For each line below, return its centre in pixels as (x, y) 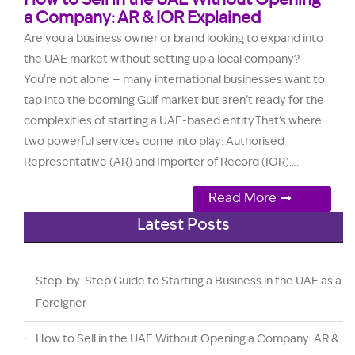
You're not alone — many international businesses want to (174, 80)
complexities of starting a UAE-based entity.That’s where (173, 121)
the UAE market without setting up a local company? (162, 59)
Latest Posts (183, 225)
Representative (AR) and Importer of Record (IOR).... (161, 162)
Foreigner (61, 303)
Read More (243, 198)
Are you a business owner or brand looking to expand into (174, 38)
